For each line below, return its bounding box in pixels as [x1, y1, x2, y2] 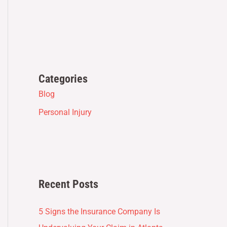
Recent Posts [39, 177, 98, 191]
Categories [39, 72, 88, 86]
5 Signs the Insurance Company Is [39, 206, 160, 216]
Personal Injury [39, 107, 92, 118]
